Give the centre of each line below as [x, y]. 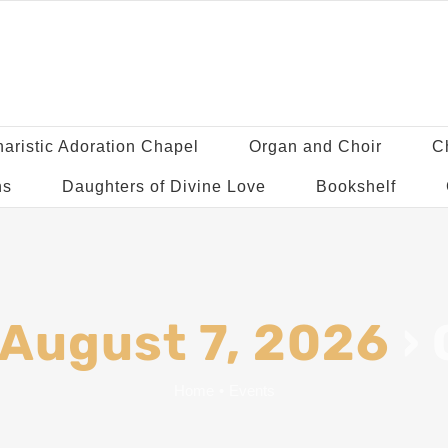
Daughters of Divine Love [163, 186]
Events [251, 390]
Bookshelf [355, 186]
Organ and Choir [315, 146]
